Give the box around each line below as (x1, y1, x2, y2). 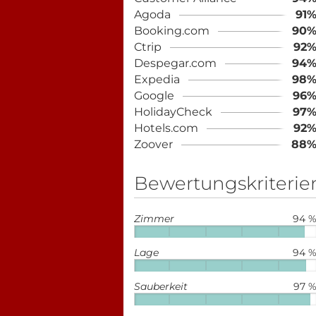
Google (133, 89, 174, 102)
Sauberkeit (133, 280, 188, 293)
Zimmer (133, 212, 174, 225)
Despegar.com (133, 56, 217, 70)
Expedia (133, 73, 180, 86)
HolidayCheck (133, 105, 212, 119)
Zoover (133, 138, 173, 151)
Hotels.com (133, 121, 198, 135)
